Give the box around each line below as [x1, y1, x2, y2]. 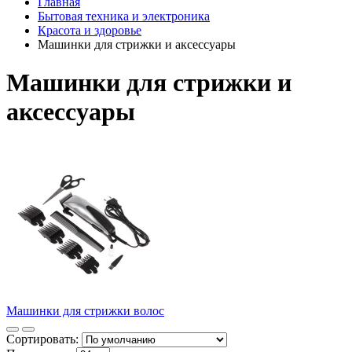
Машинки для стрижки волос [6, 303, 164, 317]
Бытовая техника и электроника [38, 9, 210, 23]
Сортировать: [6, 332, 79, 346]
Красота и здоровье [38, 24, 141, 37]
